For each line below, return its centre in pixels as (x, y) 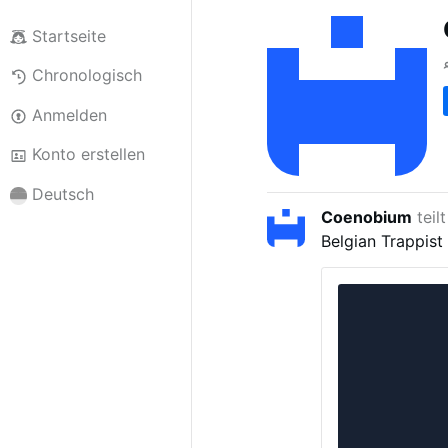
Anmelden (69, 114)
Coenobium (367, 216)
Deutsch (62, 194)
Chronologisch (86, 75)
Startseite (68, 35)
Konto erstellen (88, 154)
